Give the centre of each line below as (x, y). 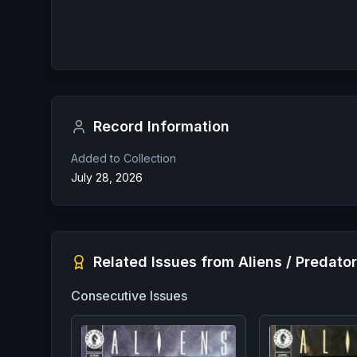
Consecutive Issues (129, 296)
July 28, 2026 (107, 177)
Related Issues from (166, 262)
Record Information (161, 126)
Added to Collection (124, 158)
